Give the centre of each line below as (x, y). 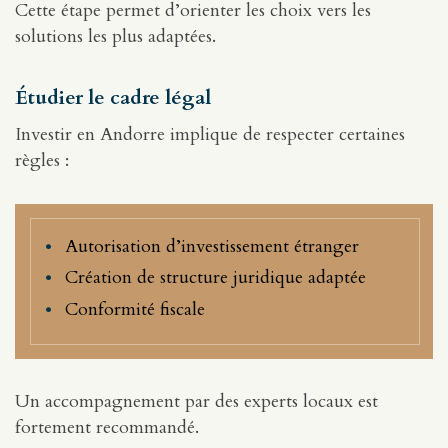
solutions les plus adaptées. (115, 37)
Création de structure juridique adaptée (215, 278)
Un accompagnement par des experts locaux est (196, 401)
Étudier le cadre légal (113, 97)
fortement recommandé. (107, 427)
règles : (42, 160)
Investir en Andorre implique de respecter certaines (210, 134)
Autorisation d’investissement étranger (212, 246)
